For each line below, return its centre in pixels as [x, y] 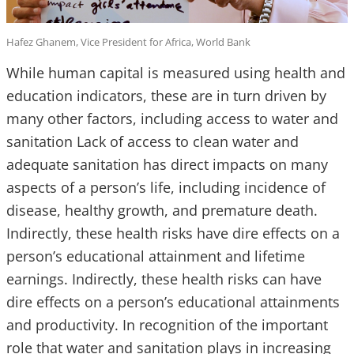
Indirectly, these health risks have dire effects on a [173, 233]
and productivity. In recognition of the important [167, 324]
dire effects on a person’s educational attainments [173, 301]
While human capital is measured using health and [176, 72]
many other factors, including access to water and [172, 118]
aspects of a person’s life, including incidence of [166, 187]
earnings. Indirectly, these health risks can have [164, 279]
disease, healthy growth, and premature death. [162, 210]
